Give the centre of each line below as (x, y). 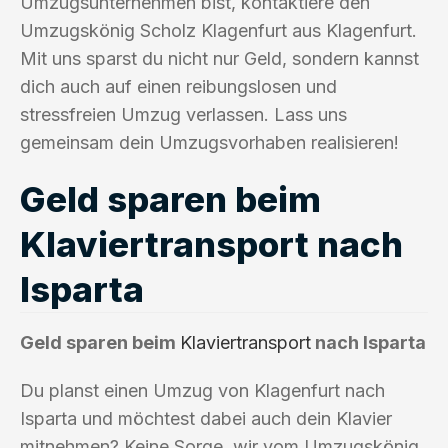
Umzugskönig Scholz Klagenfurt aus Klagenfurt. (218, 30)
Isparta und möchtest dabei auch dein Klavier (206, 418)
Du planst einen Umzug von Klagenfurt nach (202, 390)
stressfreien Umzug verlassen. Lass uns (183, 114)
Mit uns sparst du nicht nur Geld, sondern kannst (219, 58)
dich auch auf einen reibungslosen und (178, 86)
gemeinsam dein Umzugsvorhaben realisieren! (209, 142)
